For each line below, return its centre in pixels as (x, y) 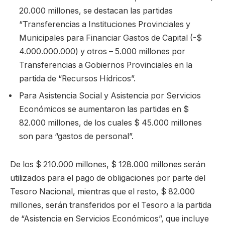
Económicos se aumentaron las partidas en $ (104, 109)
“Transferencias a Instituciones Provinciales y (105, 25)
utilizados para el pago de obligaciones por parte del (108, 178)
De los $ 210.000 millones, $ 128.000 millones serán (108, 165)
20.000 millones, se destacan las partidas (96, 11)
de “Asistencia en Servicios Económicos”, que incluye (109, 219)
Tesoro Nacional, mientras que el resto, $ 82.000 (102, 192)
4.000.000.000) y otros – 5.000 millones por (102, 52)
